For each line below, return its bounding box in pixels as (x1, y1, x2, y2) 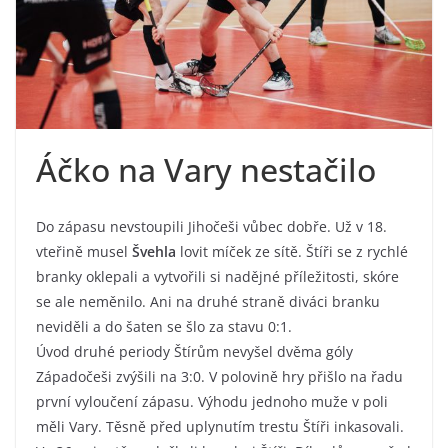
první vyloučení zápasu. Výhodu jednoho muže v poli (36, 392, 388, 412)
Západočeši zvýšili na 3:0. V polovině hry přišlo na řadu (36, 367, 403, 387)
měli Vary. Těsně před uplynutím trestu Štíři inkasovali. (36, 417, 404, 437)
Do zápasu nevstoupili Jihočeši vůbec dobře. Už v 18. (36, 217, 387, 237)
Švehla (132, 242, 180, 262)
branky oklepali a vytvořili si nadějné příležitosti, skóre (36, 267, 399, 287)
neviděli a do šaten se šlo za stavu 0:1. (36, 317, 292, 337)
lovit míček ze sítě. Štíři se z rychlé (180, 242, 408, 262)
